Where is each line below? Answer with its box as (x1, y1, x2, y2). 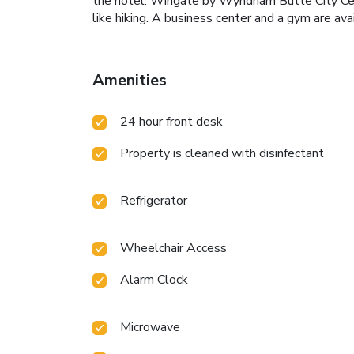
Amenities (92, 70, 167, 92)
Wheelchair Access (120, 239, 227, 258)
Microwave (120, 318, 180, 337)
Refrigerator (120, 192, 187, 210)
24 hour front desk (120, 113, 223, 131)
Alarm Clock (120, 271, 188, 289)
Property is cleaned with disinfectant (120, 145, 324, 163)
